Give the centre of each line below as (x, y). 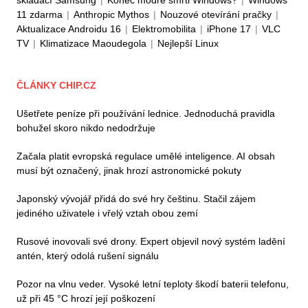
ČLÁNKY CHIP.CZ (56, 85)
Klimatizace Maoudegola (93, 43)
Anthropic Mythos (111, 14)
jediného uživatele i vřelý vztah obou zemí (107, 213)
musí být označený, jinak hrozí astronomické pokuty (129, 170)
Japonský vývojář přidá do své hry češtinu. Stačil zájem (136, 198)
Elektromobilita (164, 29)
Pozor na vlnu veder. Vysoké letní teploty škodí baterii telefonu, (153, 284)
